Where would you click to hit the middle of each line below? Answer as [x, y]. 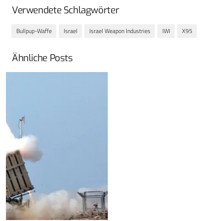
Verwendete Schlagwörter [66, 10]
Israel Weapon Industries [120, 31]
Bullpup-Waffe [34, 31]
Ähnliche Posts [42, 58]
